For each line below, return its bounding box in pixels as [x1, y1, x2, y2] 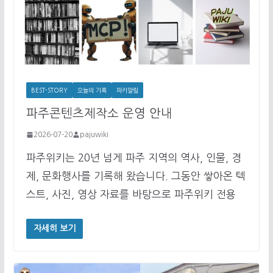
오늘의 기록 [77, 87, 107, 93]
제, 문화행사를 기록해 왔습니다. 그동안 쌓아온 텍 [26, 170, 246, 181]
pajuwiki [79, 130, 108, 138]
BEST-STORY [30, 87, 68, 93]
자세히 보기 [33, 224, 76, 233]
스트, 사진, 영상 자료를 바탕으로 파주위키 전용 [26, 188, 236, 199]
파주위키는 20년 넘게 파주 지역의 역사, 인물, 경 [26, 152, 241, 163]
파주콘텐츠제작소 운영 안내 [26, 107, 172, 119]
